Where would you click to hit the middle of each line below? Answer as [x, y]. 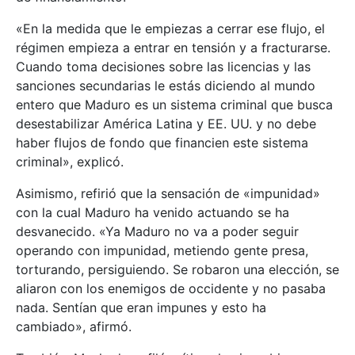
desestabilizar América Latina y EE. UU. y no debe [166, 123]
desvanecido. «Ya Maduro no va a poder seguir [157, 231]
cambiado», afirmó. [74, 326]
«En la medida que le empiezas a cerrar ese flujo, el [170, 28]
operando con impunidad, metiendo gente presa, [162, 250]
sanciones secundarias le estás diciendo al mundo [166, 85]
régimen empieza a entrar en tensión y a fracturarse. [173, 47]
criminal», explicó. [70, 161]
